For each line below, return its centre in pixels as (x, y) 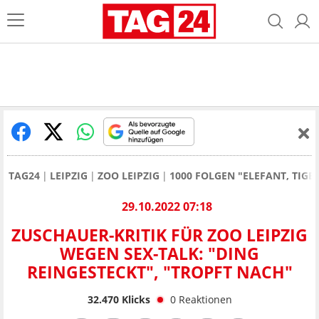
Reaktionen (205, 299)
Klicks (134, 299)
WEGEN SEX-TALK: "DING (159, 254)
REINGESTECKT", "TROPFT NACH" (159, 272)
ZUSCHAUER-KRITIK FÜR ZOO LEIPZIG (159, 235)
